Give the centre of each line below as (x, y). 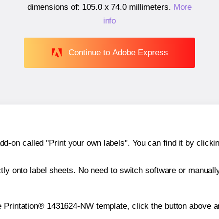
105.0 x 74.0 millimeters (125, 7)
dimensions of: (55, 7)
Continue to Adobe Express (118, 52)
